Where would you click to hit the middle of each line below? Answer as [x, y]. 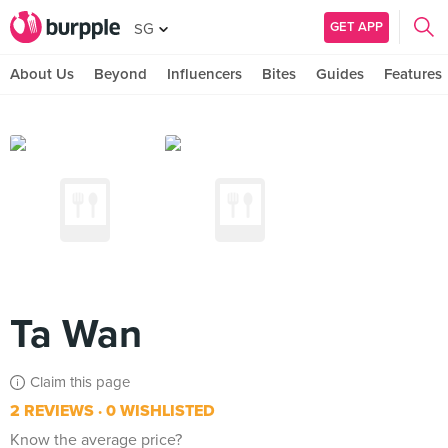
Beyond [120, 74]
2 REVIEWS [52, 411]
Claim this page [80, 382]
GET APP [356, 26]
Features [413, 74]
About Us [42, 74]
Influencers [204, 74]
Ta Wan [76, 334]
